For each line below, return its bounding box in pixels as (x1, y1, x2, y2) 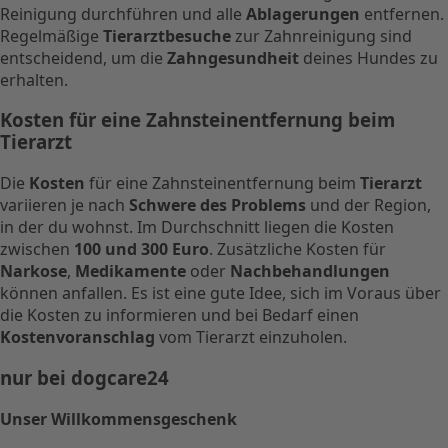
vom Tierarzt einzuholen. (155, 326, 347, 349)
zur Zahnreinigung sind (231, 24, 412, 47)
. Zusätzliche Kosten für (209, 238, 386, 261)
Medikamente (75, 260, 186, 283)
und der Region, (306, 194, 431, 217)
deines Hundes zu (299, 46, 438, 69)
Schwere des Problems (129, 194, 306, 217)
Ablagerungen (246, 2, 360, 25)
